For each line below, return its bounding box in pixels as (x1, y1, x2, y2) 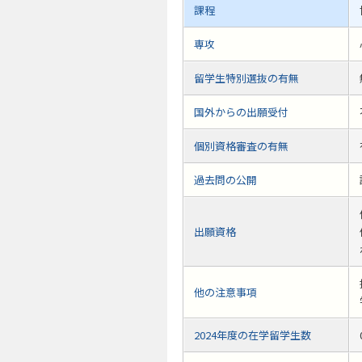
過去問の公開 (194, 172, 257, 188)
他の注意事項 (194, 284, 257, 301)
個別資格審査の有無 (194, 138, 288, 154)
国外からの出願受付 (194, 104, 288, 120)
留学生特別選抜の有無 (194, 70, 299, 86)
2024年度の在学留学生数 (194, 327, 311, 343)
